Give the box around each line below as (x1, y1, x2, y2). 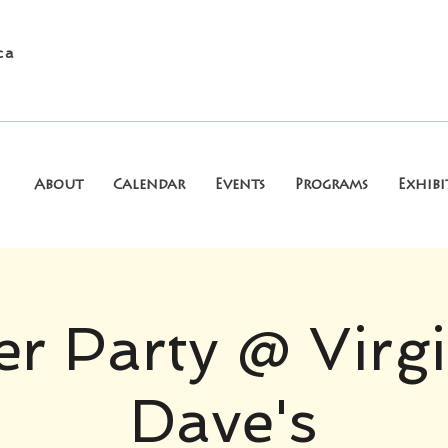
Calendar (113, 179, 185, 193)
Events (215, 179, 265, 193)
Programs (295, 179, 368, 193)
